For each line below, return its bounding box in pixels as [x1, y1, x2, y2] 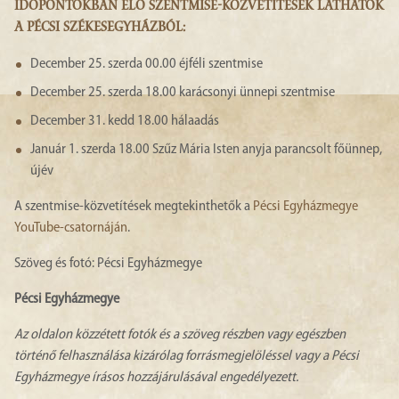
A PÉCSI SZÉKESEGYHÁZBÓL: [14, 20, 185, 37]
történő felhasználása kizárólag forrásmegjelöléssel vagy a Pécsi [14, 349, 359, 364]
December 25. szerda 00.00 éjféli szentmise [30, 57, 263, 72]
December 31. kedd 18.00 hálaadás [30, 114, 219, 129]
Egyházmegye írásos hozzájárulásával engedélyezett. [14, 370, 298, 386]
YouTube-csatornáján [14, 221, 127, 236]
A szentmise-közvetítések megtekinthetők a [14, 199, 253, 215]
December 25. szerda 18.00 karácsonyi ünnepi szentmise [30, 85, 335, 101]
